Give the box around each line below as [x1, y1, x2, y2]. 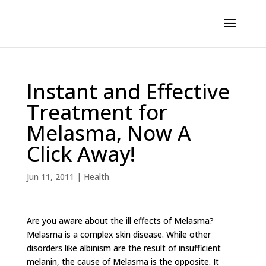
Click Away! [26, 140, 135, 167]
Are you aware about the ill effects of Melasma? [26, 215, 214, 226]
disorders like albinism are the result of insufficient [26, 242, 221, 254]
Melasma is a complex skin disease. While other [26, 229, 211, 240]
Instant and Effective [26, 77, 230, 105]
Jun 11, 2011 [26, 171, 74, 182]
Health [83, 171, 109, 182]
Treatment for [26, 98, 167, 126]
